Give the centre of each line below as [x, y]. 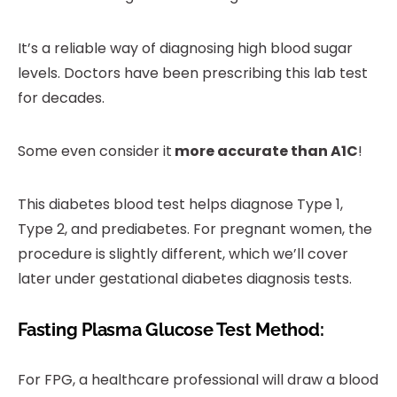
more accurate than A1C [265, 152]
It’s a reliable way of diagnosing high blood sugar [185, 49]
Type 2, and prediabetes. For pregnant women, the [195, 230]
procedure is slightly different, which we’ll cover [183, 254]
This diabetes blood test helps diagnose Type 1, [180, 205]
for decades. [61, 98]
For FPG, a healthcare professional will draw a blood [198, 380]
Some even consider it [95, 152]
